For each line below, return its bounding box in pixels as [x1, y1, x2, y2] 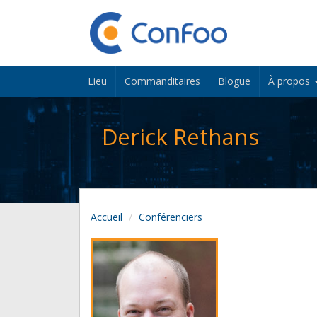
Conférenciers [139, 210, 202, 224]
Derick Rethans [101, 122, 259, 152]
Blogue [218, 74, 250, 88]
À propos [268, 74, 313, 88]
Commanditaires [125, 74, 200, 88]
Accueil [91, 210, 122, 224]
